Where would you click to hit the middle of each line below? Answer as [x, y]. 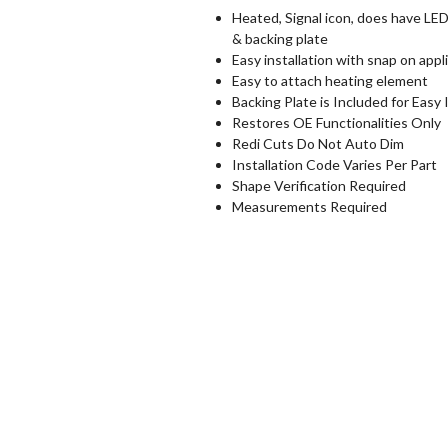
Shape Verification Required [318, 186]
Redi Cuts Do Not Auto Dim [317, 144]
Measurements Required [309, 207]
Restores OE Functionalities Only [336, 123]
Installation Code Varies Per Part [334, 165]
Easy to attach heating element [329, 81]
